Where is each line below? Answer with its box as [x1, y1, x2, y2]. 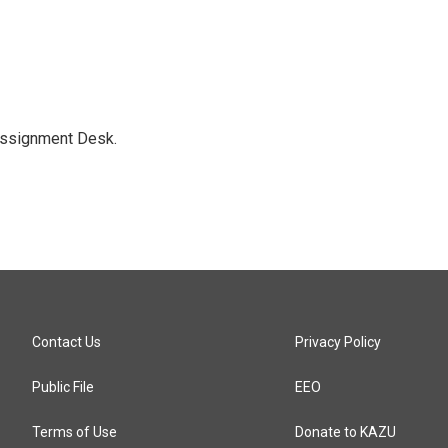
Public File [32, 378, 94, 395]
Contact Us [32, 333, 101, 350]
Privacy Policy [295, 333, 382, 350]
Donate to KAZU [295, 423, 397, 440]
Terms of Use [32, 423, 117, 440]
